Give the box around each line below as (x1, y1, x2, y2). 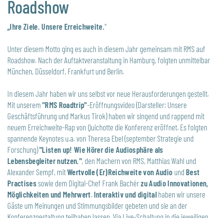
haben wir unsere (157, 189, 206, 199)
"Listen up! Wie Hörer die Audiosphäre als (39, 144, 163, 154)
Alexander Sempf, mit (7, 166, 67, 177)
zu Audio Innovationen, (141, 178, 208, 188)
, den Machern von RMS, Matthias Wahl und (82, 155, 197, 165)
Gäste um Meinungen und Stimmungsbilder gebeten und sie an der (7, 200, 187, 210)
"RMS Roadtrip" (42, 99, 87, 109)
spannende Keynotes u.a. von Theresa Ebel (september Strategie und (7, 133, 194, 143)
